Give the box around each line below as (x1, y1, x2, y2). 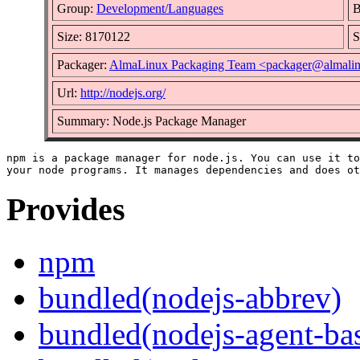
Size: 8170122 (57, 29, 130, 43)
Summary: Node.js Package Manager (57, 113, 246, 128)
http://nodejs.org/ (80, 85, 166, 100)
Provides (6, 191, 125, 228)
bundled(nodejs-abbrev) (39, 280, 342, 316)
